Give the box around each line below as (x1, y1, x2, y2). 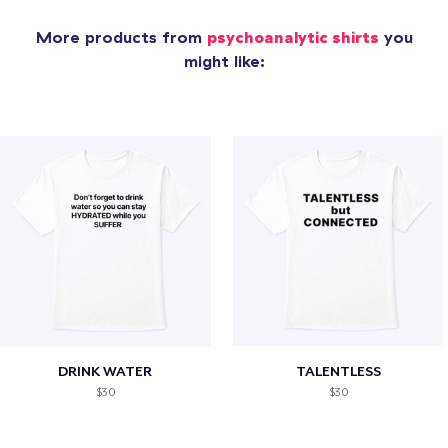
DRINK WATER (58, 362, 153, 379)
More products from (35, 27, 207, 48)
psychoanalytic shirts (206, 27, 379, 48)
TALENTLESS (295, 362, 381, 379)
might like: (183, 51, 265, 72)
